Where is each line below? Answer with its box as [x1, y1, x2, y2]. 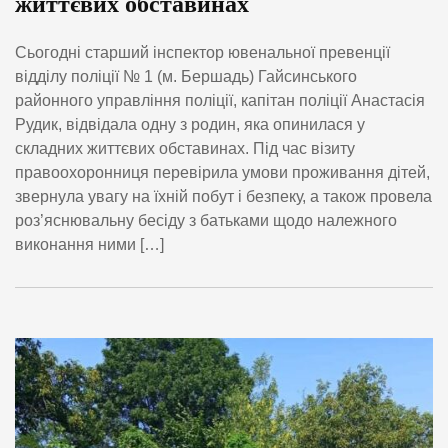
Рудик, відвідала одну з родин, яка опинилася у [15, 116, 365, 134]
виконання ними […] [15, 236, 164, 254]
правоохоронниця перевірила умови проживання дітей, [15, 164, 430, 182]
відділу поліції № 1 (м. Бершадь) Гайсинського [15, 68, 357, 86]
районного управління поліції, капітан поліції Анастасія [15, 92, 425, 110]
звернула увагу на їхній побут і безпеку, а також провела [15, 188, 432, 206]
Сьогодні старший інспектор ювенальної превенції [15, 44, 390, 62]
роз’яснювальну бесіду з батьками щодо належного [15, 212, 397, 230]
